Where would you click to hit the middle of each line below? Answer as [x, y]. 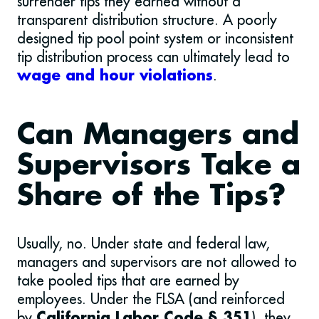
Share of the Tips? [151, 197]
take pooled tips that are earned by [128, 281]
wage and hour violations [115, 77]
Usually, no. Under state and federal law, [143, 244]
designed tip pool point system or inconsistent [155, 38]
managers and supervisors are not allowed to [157, 262]
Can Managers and [158, 136]
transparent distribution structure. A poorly [147, 20]
